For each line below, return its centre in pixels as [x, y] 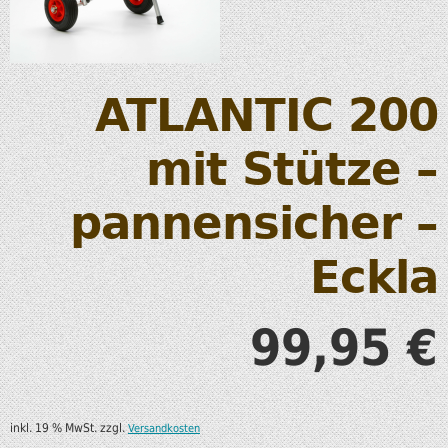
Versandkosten [164, 429]
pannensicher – [254, 224]
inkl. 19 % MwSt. [53, 428]
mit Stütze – [292, 170]
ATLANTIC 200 [266, 116]
